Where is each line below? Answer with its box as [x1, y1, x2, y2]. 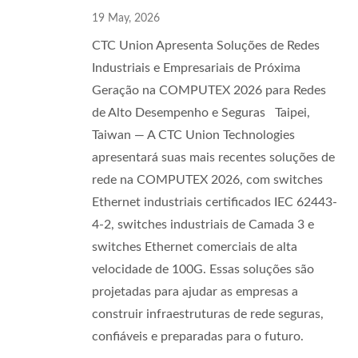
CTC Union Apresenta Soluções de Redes [92, 39, 320, 52]
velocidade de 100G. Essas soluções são [92, 263, 314, 276]
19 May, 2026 [92, 13, 160, 24]
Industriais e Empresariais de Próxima [92, 62, 300, 74]
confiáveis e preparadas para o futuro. [92, 330, 304, 343]
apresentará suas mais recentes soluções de [92, 151, 335, 164]
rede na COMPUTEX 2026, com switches [92, 173, 323, 186]
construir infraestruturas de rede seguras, [92, 308, 324, 320]
